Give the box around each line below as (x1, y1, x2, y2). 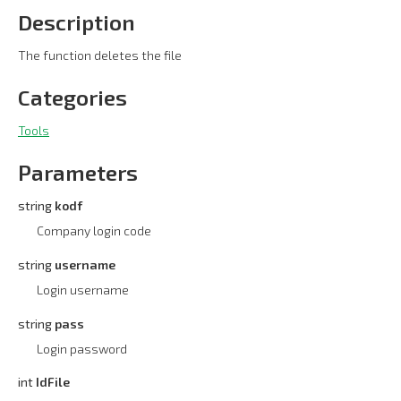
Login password (37, 340, 127, 356)
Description (18, 9, 135, 35)
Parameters (18, 159, 138, 185)
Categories (18, 84, 127, 110)
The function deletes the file (18, 47, 182, 63)
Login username (37, 281, 129, 297)
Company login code (37, 223, 151, 238)
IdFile (36, 374, 70, 390)
